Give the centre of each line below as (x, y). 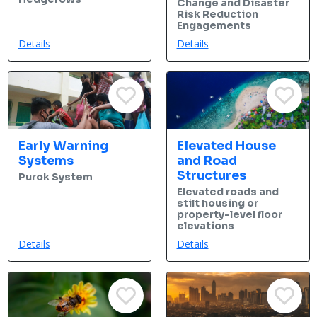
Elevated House (226, 146)
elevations (205, 225)
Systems (46, 161)
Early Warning (63, 146)
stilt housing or (217, 203)
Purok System (55, 177)
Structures (211, 176)
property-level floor (229, 214)
